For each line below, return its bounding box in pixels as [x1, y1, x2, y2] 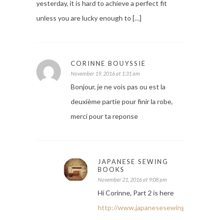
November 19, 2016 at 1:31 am [71, 70, 140, 77]
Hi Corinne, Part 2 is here [98, 189, 174, 197]
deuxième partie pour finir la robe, [71, 97, 173, 106]
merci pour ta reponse [71, 112, 138, 121]
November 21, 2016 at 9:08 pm [98, 176, 167, 183]
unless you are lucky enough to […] [36, 14, 141, 23]
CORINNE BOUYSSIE [71, 59, 146, 68]
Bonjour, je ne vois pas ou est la [71, 82, 165, 91]
